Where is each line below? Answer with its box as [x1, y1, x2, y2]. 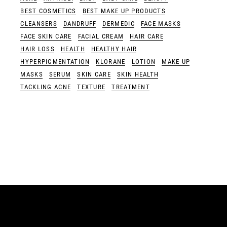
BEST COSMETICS [20, 7, 77, 15]
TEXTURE [77, 83, 106, 91]
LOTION [131, 58, 156, 66]
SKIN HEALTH [117, 70, 159, 79]
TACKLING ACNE [20, 83, 71, 91]
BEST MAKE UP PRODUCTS [82, 7, 166, 15]
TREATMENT [111, 83, 150, 91]
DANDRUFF [63, 20, 97, 28]
